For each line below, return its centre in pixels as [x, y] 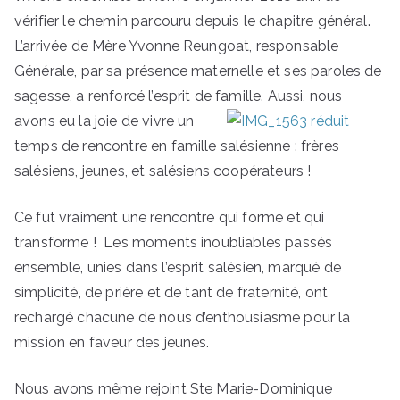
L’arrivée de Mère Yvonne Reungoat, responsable [177, 46]
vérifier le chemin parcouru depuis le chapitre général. [192, 21]
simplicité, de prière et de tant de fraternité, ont [171, 292]
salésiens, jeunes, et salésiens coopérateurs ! [163, 171]
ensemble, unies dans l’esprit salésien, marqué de [178, 267]
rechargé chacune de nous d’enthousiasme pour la [183, 317]
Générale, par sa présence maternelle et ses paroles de [198, 71]
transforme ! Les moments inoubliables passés [174, 242]
